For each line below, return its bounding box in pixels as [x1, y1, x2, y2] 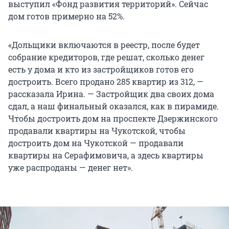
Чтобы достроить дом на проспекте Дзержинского [8, 112, 218, 124]
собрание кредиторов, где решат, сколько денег [8, 51, 204, 62]
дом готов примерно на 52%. [8, 10, 125, 21]
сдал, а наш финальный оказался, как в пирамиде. [8, 100, 219, 111]
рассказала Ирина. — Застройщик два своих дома [8, 88, 214, 99]
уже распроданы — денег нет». [8, 162, 133, 173]
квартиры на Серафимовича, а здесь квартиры [8, 149, 203, 161]
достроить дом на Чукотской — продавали [8, 137, 184, 148]
